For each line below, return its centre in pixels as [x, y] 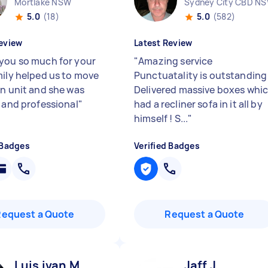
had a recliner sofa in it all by [198, 104]
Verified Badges [167, 146]
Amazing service [176, 61]
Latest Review [163, 43]
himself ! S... [161, 118]
